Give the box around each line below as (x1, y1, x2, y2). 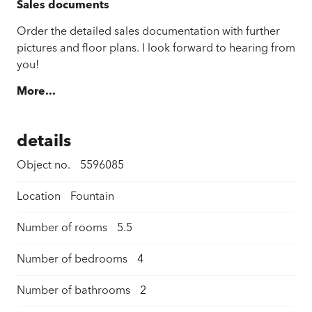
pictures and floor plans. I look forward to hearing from (17, 42, 295, 54)
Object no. (17, 160, 70, 172)
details (17, 134, 71, 151)
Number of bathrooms (17, 286, 130, 297)
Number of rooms (17, 223, 107, 235)
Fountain (70, 192, 114, 203)
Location (17, 192, 61, 203)
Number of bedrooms (17, 254, 127, 266)
